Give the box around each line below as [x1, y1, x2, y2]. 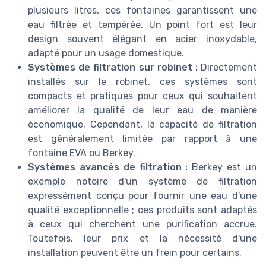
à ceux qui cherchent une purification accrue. [28, 218, 257, 230]
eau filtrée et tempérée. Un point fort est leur [28, 18, 257, 30]
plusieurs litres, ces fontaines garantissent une [28, 4, 257, 16]
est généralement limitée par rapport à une [28, 132, 257, 144]
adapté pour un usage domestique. [28, 47, 184, 59]
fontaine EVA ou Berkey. [28, 147, 135, 159]
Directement [197, 61, 258, 73]
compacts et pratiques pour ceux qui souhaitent [28, 90, 257, 102]
